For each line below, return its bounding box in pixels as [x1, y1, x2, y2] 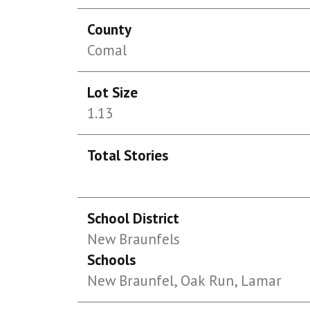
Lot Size [87, 83, 138, 102]
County [87, 20, 132, 39]
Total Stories [87, 146, 169, 165]
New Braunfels [87, 230, 181, 248]
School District [87, 209, 180, 228]
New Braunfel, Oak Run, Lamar [87, 271, 282, 290]
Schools [87, 250, 136, 269]
